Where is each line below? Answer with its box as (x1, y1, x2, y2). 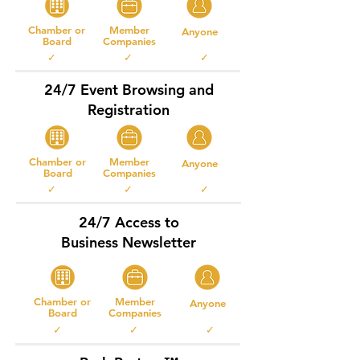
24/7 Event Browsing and (43, 80, 214, 99)
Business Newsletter (61, 233, 196, 252)
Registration (88, 100, 170, 119)
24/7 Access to (78, 213, 179, 231)
